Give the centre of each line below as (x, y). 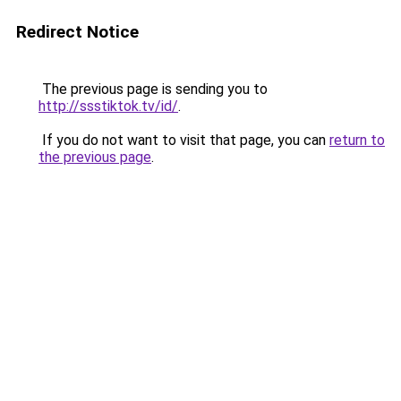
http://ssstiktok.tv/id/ (108, 106)
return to (357, 140)
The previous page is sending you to (153, 89)
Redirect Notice (77, 32)
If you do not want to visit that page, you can (184, 140)
